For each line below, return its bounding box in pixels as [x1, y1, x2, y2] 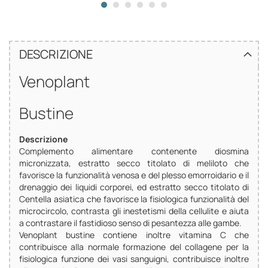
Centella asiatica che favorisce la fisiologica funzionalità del [19, 193, 249, 205]
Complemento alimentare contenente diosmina [19, 145, 249, 157]
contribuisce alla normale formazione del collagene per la [19, 241, 249, 253]
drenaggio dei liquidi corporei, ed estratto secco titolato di [19, 181, 249, 193]
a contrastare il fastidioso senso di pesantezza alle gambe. [19, 217, 242, 229]
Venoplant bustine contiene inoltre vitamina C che [19, 229, 249, 241]
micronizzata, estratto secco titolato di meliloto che [19, 157, 249, 169]
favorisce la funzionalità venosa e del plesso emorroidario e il [19, 169, 249, 181]
